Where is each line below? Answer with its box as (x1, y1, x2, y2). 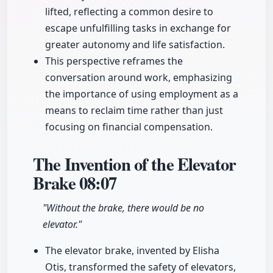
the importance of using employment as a (45, 87, 238, 101)
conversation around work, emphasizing (45, 71, 232, 85)
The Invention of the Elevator (33, 151, 236, 177)
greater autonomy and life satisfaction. (45, 38, 225, 52)
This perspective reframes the (45, 54, 183, 68)
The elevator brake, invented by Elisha (45, 244, 219, 258)
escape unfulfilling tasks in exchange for (45, 21, 231, 35)
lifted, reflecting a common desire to (45, 5, 213, 19)
